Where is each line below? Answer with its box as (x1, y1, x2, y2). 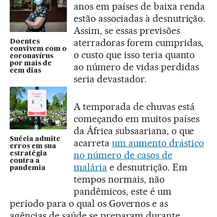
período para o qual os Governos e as (10, 197, 169, 209)
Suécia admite (10, 136, 61, 143)
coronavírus (10, 52, 53, 60)
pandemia (10, 165, 46, 172)
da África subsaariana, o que (74, 124, 195, 137)
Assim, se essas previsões (74, 24, 180, 36)
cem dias (10, 67, 41, 74)
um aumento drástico (111, 137, 204, 149)
